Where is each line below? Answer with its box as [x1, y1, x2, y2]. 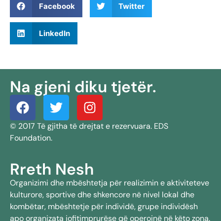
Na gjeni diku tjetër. [10, 76, 156, 98]
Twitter [118, 1, 145, 11]
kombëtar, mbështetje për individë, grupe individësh [10, 201, 198, 212]
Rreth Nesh [10, 158, 94, 180]
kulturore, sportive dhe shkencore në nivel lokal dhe [10, 189, 194, 200]
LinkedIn [38, 28, 70, 38]
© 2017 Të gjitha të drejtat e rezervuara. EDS [10, 121, 168, 132]
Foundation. [10, 133, 52, 144]
